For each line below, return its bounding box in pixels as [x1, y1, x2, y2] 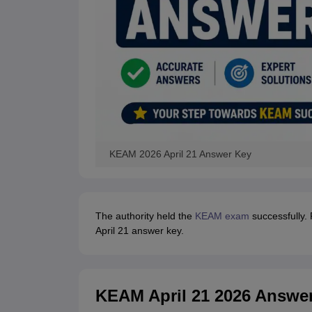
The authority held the [95, 210, 192, 222]
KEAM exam [192, 210, 249, 222]
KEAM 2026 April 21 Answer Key [109, 148, 251, 160]
